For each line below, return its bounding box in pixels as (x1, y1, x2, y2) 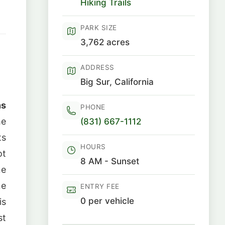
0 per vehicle (80, 195, 134, 206)
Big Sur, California (80, 76, 154, 87)
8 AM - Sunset (80, 156, 139, 166)
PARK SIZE (80, 24, 117, 32)
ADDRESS (80, 63, 115, 71)
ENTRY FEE (80, 182, 120, 190)
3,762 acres (80, 37, 130, 47)
